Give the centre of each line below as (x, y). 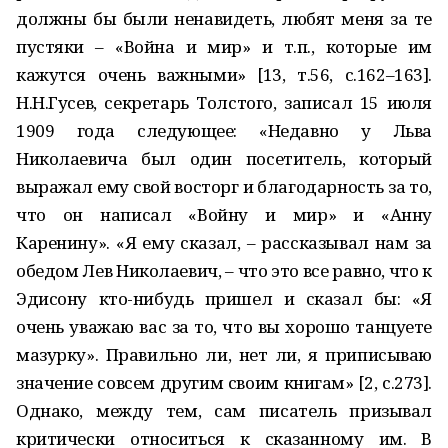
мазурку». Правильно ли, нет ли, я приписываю (224, 354)
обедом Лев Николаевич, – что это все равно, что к (224, 270)
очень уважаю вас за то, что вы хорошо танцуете (224, 326)
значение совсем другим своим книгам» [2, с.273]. (224, 382)
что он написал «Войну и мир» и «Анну (224, 214)
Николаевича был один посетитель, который (224, 158)
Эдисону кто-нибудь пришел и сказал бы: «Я (224, 298)
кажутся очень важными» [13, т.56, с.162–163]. (224, 74)
